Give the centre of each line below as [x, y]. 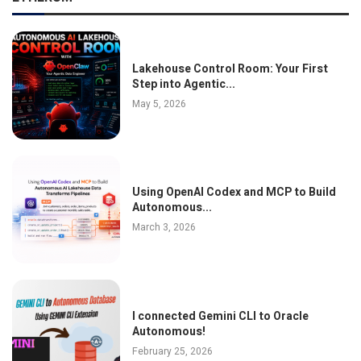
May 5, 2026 [159, 104]
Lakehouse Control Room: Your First [230, 68]
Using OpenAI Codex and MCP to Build [234, 193]
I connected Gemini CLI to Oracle [220, 317]
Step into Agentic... [183, 84]
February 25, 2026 [172, 352]
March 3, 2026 [164, 228]
